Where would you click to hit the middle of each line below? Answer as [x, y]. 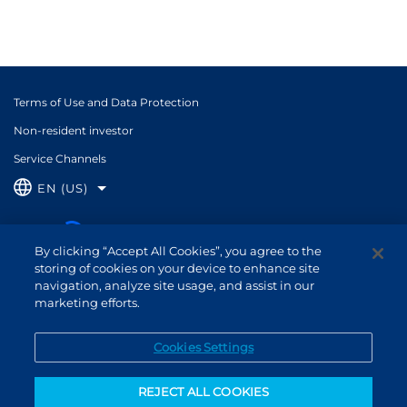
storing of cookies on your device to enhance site [178, 268]
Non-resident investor [74, 130]
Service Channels [60, 158]
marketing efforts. [88, 303]
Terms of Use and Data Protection [106, 102]
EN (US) [62, 188]
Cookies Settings [203, 347]
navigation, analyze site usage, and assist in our [175, 285]
